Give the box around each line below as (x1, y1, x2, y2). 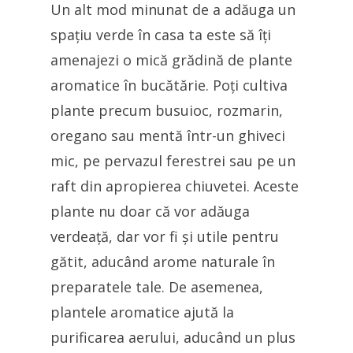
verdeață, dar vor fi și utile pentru (50, 227, 279, 247)
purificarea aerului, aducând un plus (50, 328, 295, 347)
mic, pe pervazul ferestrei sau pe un (50, 151, 295, 171)
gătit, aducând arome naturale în (50, 252, 275, 272)
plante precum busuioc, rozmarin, (50, 101, 283, 121)
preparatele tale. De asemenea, (50, 277, 263, 297)
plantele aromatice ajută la (50, 303, 234, 322)
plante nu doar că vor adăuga (50, 202, 250, 221)
